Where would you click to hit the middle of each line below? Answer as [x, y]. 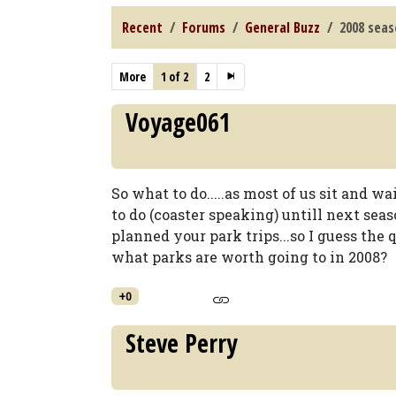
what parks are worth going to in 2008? [249, 257]
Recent [142, 27]
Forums [204, 27]
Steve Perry [181, 343]
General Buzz [282, 27]
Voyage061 [178, 122]
